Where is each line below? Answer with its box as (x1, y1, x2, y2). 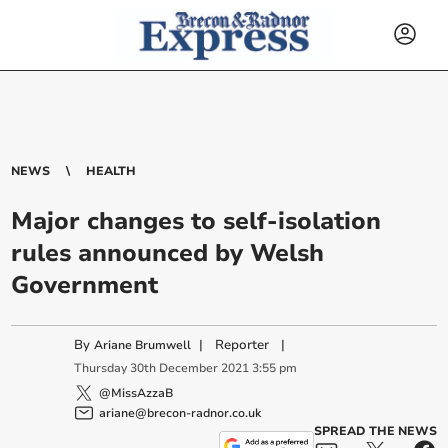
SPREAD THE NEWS (313, 422, 437, 439)
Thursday (74, 360, 128, 377)
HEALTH (86, 163, 137, 179)
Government (11, 269, 159, 301)
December (159, 360, 219, 377)
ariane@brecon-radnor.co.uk (99, 404, 262, 421)
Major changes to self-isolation (11, 205, 382, 237)
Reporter (215, 336, 270, 354)
